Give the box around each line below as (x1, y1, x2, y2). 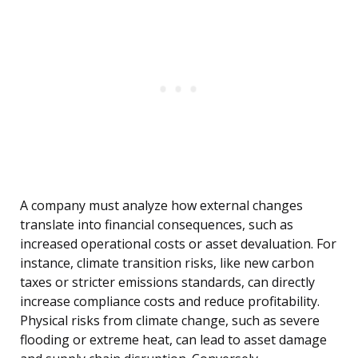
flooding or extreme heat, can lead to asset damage (20, 331, 327, 349)
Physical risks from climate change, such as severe (20, 312, 320, 330)
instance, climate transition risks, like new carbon (20, 254, 314, 272)
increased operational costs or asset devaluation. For (20, 235, 336, 253)
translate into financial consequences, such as (20, 216, 293, 234)
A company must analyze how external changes (20, 197, 303, 215)
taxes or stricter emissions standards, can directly (20, 273, 315, 292)
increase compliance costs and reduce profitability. (20, 292, 320, 311)
